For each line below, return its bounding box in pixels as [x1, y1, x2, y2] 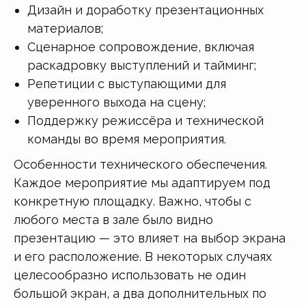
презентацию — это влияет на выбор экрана [14, 230, 286, 245]
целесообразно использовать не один [14, 267, 246, 282]
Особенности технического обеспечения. [14, 156, 267, 171]
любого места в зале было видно [14, 212, 213, 227]
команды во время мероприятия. [27, 131, 226, 146]
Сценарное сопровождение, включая [27, 39, 254, 54]
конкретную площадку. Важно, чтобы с [14, 193, 251, 208]
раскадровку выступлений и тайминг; [27, 57, 256, 72]
